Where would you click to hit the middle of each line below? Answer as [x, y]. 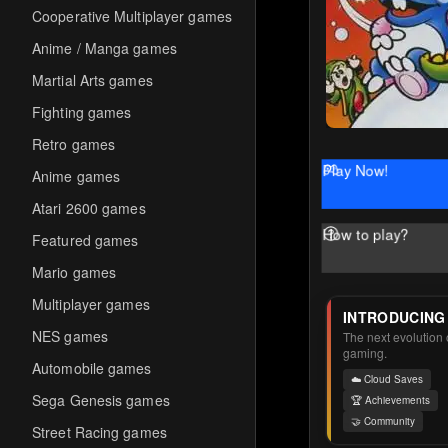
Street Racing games [99, 432]
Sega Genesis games [101, 400]
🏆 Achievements [391, 400]
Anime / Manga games [104, 48]
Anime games [76, 176]
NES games [70, 336]
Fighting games [82, 112]
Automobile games [92, 368]
